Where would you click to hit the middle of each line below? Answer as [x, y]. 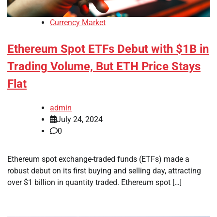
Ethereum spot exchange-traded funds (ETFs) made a [98, 159]
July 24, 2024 [80, 120]
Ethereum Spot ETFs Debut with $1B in [108, 49]
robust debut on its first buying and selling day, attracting [104, 171]
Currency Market [78, 23]
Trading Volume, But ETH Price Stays [104, 67]
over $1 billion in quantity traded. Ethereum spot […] [94, 183]
